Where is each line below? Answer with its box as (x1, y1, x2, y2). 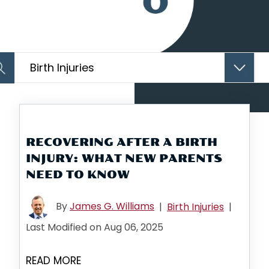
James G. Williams (70, 199, 154, 214)
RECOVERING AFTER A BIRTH (26, 136, 217, 149)
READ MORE (26, 253, 81, 268)
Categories (14, 53, 60, 65)
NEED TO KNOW (26, 168, 130, 181)
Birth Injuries (167, 200, 224, 214)
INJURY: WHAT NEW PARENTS (26, 152, 222, 165)
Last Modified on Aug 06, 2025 (26, 220, 163, 234)
